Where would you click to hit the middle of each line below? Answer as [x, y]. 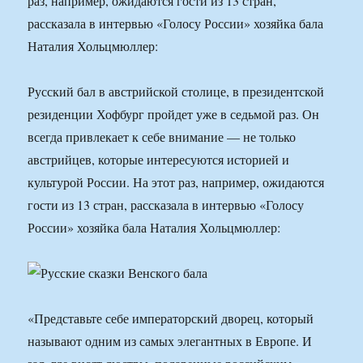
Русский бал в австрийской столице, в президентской [176, 92]
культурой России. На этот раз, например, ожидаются [176, 182]
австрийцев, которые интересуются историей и [159, 160]
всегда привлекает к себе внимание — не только [162, 137]
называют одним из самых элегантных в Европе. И [170, 341]
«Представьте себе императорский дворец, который [171, 318]
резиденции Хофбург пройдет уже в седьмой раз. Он [174, 114]
